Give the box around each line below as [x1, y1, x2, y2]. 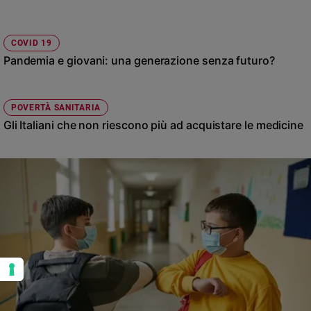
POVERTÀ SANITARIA [10, 102, 101, 112]
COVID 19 [10, 38, 52, 49]
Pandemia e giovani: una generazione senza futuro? [3, 53, 275, 68]
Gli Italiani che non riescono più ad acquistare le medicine [3, 117, 304, 132]
